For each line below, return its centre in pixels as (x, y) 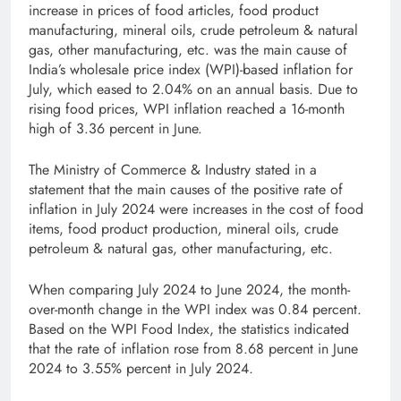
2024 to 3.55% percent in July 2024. (141, 368)
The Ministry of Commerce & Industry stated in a (173, 169)
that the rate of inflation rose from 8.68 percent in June (193, 348)
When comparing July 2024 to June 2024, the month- (189, 289)
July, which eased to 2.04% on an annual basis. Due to (193, 89)
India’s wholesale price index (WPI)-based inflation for (191, 69)
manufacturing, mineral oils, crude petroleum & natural (193, 30)
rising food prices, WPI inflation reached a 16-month (187, 108)
